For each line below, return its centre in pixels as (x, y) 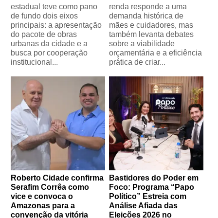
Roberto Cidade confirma (57, 178)
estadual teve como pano (54, 6)
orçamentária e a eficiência (155, 53)
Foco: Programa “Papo (152, 187)
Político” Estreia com (148, 197)
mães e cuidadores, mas (151, 25)
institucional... (35, 62)
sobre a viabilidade (142, 43)
